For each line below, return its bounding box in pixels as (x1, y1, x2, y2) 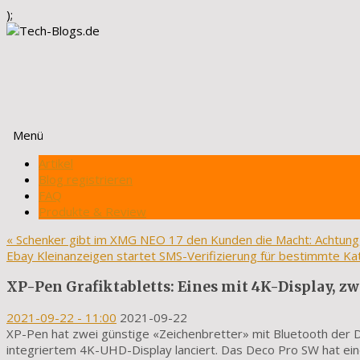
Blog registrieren (39, 171, 133, 187)
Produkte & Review (39, 203, 146, 219)
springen (6, 186, 54, 202)
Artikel (39, 155, 73, 171)
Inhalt (6, 170, 36, 186)
